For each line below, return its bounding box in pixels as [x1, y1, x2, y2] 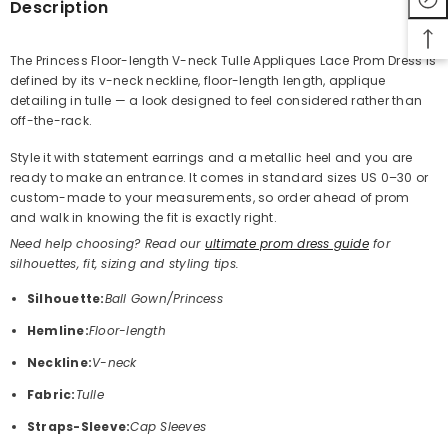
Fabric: [27, 385, 76, 403]
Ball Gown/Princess [104, 289, 223, 307]
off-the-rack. [10, 111, 93, 129]
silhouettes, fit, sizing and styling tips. [10, 254, 240, 272]
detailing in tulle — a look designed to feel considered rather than [10, 91, 423, 109]
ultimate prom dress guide [204, 234, 369, 252]
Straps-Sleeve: [27, 417, 131, 435]
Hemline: [27, 321, 89, 339]
